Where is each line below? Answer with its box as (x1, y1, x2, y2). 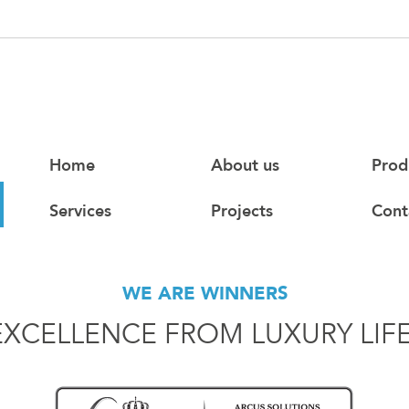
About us (210, 154, 279, 177)
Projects (210, 200, 273, 223)
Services (49, 200, 111, 223)
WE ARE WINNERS (121, 281, 288, 306)
